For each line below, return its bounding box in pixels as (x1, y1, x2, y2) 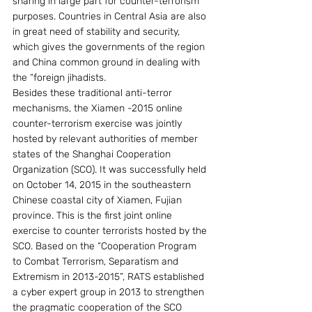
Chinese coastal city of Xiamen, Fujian (13, 194, 185, 206)
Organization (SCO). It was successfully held (13, 163, 209, 175)
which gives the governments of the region (13, 40, 208, 53)
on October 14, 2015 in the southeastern (13, 178, 194, 191)
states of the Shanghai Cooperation (13, 148, 173, 160)
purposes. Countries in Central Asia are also (13, 10, 209, 22)
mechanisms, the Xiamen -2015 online (13, 102, 185, 114)
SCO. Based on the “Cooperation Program (13, 240, 199, 252)
